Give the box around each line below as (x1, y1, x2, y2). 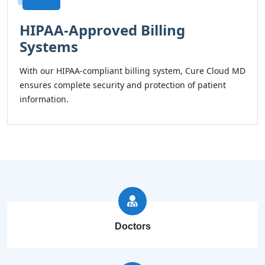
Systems (20, 37, 78, 56)
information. (20, 93, 69, 105)
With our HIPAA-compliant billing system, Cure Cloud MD (20, 65, 245, 76)
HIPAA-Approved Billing (20, 20, 185, 40)
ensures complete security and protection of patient (20, 79, 226, 91)
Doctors (114, 221, 151, 231)
